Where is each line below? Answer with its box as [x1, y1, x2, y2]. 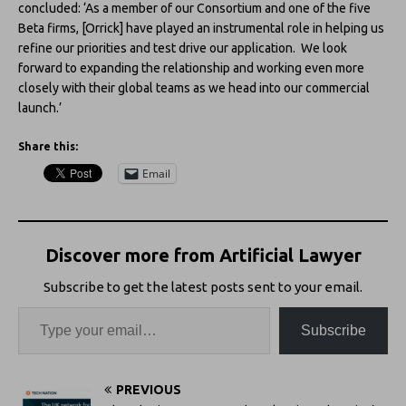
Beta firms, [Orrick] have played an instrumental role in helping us [18, 20, 384, 35]
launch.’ [18, 100, 62, 115]
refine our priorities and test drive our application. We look [18, 40, 347, 55]
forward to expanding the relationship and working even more [18, 60, 364, 75]
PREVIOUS [116, 382, 181, 397]
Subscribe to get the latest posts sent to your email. [43, 278, 362, 295]
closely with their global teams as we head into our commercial [18, 80, 370, 95]
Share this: [18, 140, 78, 152]
